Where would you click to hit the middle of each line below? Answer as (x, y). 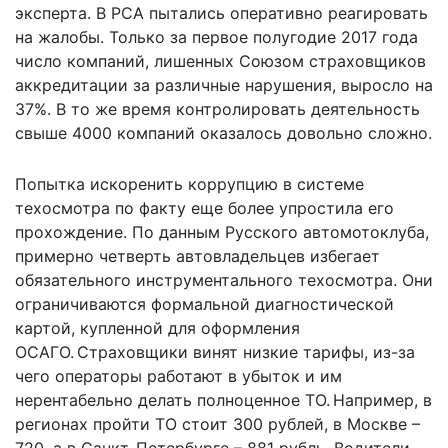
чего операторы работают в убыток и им (178, 375)
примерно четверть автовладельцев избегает (197, 255)
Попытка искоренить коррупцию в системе (189, 183)
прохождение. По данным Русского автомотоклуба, (222, 231)
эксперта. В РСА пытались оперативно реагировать (221, 12)
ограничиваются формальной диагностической (204, 303)
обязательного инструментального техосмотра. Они (224, 279)
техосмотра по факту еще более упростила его (204, 207)
